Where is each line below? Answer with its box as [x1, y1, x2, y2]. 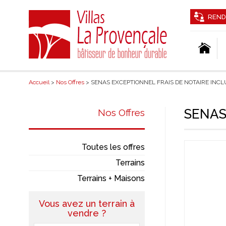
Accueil [29, 79, 49, 86]
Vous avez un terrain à [38, 198, 135, 209]
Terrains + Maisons [77, 174, 145, 183]
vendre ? [67, 208, 106, 218]
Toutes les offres [81, 142, 145, 152]
